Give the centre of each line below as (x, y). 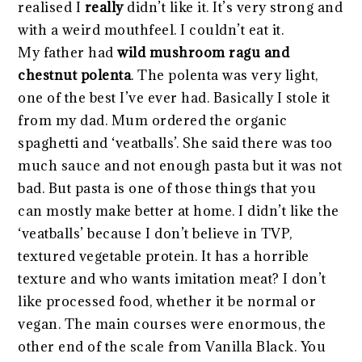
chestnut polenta (75, 75)
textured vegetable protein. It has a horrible (164, 256)
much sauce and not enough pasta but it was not (180, 165)
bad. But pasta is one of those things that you (167, 188)
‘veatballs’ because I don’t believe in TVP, (155, 233)
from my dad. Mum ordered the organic (153, 120)
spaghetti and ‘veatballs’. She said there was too (175, 143)
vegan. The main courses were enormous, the (172, 324)
